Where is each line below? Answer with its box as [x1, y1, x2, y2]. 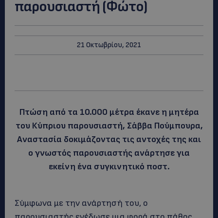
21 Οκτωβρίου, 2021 [77, 40, 141, 50]
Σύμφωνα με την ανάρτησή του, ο [15, 198, 148, 208]
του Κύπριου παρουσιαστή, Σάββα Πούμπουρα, [15, 121, 203, 131]
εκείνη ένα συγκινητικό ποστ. [48, 162, 170, 172]
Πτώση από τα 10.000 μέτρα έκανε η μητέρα [19, 107, 199, 117]
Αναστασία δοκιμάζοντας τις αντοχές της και [17, 134, 201, 145]
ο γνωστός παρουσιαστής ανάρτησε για [28, 148, 190, 158]
